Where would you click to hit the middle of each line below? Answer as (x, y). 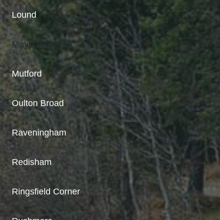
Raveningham (39, 132)
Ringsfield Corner (46, 191)
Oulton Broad (38, 103)
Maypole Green (42, 44)
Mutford (27, 73)
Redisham (32, 162)
